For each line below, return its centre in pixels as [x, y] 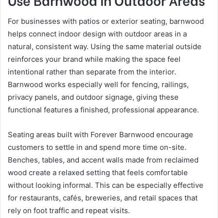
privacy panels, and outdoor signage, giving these [93, 97]
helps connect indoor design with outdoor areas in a [97, 34]
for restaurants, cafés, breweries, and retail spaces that [103, 198]
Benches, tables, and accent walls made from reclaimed [103, 160]
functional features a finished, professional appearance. [103, 110]
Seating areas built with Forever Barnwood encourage [100, 135]
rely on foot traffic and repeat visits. [69, 211]
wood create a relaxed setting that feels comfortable [98, 173]
